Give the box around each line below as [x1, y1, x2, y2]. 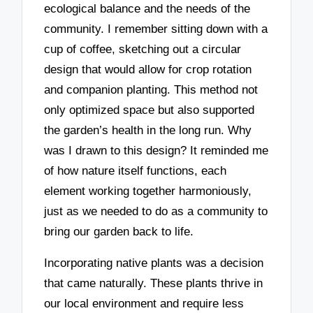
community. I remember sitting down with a [44, 22, 268, 36]
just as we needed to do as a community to [44, 204, 268, 218]
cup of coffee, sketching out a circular [44, 42, 242, 56]
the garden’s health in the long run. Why [44, 123, 252, 137]
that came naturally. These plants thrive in [44, 276, 263, 290]
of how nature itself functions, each [44, 163, 227, 177]
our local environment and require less [44, 296, 245, 310]
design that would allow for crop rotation [44, 62, 252, 76]
